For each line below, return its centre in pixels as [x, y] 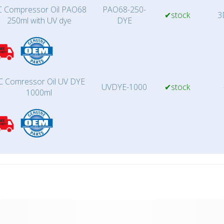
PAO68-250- [124, 9]
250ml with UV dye [39, 20]
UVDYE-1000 [124, 87]
